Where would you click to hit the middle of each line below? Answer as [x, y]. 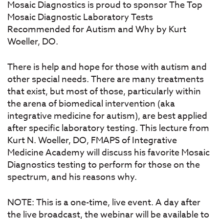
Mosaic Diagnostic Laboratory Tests [80, 17]
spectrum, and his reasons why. [72, 177]
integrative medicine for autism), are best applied [107, 116]
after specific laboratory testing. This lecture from [108, 128]
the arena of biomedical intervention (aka [91, 104]
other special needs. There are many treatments [106, 79]
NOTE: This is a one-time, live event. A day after [104, 203]
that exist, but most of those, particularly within [104, 92]
